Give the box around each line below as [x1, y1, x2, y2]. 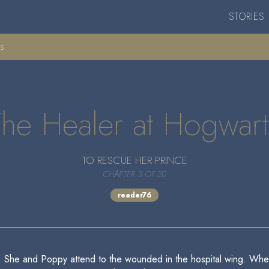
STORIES [228, 10, 264, 23]
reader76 [118, 190, 151, 201]
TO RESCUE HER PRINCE [82, 153, 187, 168]
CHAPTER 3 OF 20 [103, 168, 166, 180]
